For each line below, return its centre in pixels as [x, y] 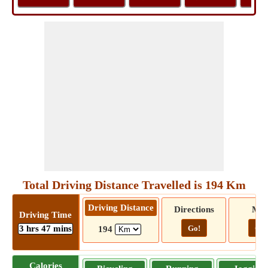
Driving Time [45, 214]
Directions [194, 209]
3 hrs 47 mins [45, 228]
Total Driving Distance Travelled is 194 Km [134, 185]
